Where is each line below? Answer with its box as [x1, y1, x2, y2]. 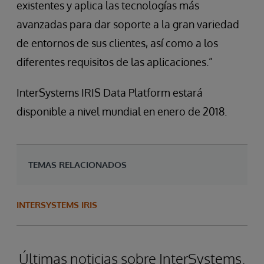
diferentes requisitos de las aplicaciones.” [16, 55, 213, 68]
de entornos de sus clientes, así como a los [16, 37, 218, 49]
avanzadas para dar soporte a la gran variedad [16, 18, 239, 31]
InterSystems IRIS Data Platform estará [16, 86, 203, 99]
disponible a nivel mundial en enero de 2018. [16, 105, 227, 118]
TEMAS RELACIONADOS [28, 159, 127, 170]
